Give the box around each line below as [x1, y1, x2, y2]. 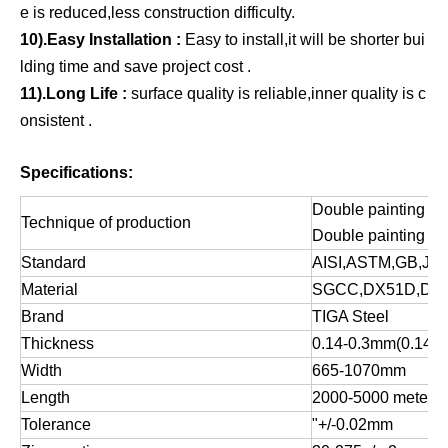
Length [21, 389, 70, 407]
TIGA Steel [312, 308, 393, 326]
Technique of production [21, 214, 191, 232]
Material [21, 281, 78, 299]
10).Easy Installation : [20, 31, 185, 49]
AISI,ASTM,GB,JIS [312, 254, 445, 272]
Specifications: [20, 164, 133, 182]
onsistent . [20, 112, 92, 130]
